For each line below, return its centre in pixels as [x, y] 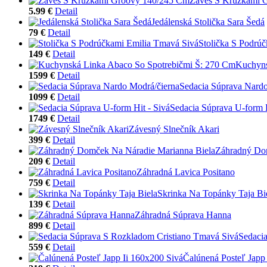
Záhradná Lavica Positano [186, 172]
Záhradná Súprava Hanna [183, 215]
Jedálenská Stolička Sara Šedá [208, 21]
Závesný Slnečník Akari [174, 129]
